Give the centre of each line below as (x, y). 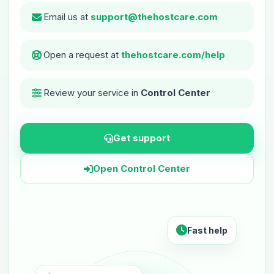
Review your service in (92, 93)
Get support (142, 138)
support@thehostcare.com (154, 17)
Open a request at (82, 55)
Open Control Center (142, 168)
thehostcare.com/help (173, 55)
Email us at (67, 17)
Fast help (207, 230)
